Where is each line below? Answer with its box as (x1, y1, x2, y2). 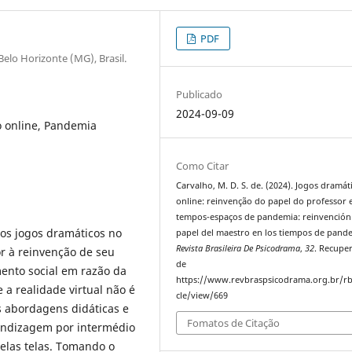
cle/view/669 (176, 289, 229, 301)
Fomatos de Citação (187, 316, 280, 331)
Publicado (176, 86, 223, 101)
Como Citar (176, 158, 229, 173)
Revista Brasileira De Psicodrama (176, 242, 301, 254)
